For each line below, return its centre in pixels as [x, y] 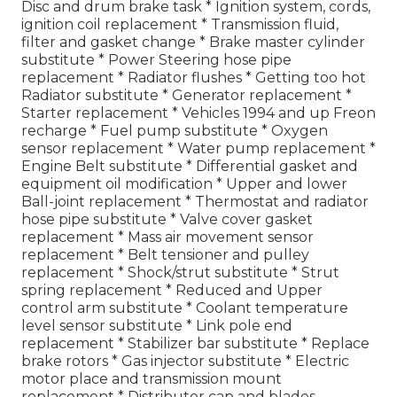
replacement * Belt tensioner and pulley [165, 254]
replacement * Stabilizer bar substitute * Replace [195, 343]
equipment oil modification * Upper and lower [184, 183]
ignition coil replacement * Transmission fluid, [180, 24]
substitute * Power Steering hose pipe [156, 59]
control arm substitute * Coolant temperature [185, 307]
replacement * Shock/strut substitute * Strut [180, 272]
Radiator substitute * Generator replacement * [187, 95]
